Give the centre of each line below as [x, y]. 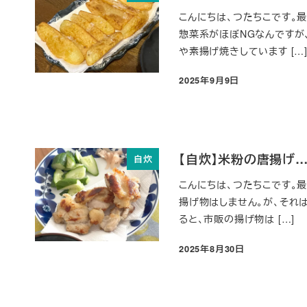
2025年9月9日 [209, 81]
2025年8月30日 [212, 248]
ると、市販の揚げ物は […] [237, 219]
